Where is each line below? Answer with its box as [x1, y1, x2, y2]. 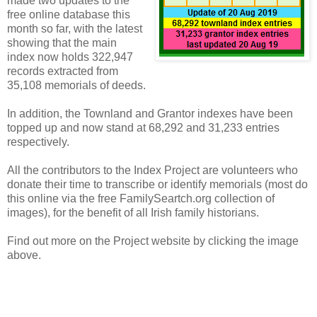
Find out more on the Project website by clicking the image [7, 234, 299, 247]
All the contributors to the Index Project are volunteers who [7, 163, 298, 176]
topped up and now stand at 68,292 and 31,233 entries [7, 121, 279, 134]
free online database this [7, 8, 130, 21]
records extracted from [7, 64, 118, 77]
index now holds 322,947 [7, 50, 133, 63]
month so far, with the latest [7, 22, 142, 35]
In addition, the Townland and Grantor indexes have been [7, 107, 293, 120]
